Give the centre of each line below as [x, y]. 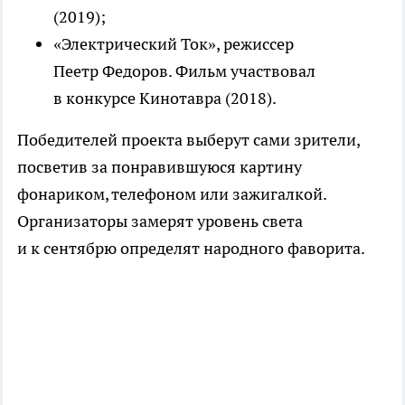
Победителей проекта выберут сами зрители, [188, 140]
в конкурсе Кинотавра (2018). [165, 99]
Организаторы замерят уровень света [160, 221]
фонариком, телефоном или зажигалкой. [172, 194]
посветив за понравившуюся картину [160, 167]
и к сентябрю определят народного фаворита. [191, 249]
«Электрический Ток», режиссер [174, 44]
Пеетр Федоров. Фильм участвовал [184, 71]
